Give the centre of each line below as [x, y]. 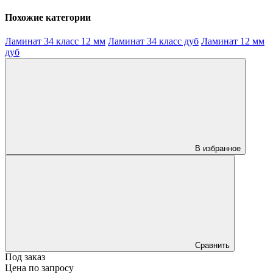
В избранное [218, 149]
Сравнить [212, 246]
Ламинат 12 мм [233, 41]
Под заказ [25, 257]
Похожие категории [48, 18]
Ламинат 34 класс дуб [153, 41]
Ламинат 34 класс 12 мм [55, 41]
